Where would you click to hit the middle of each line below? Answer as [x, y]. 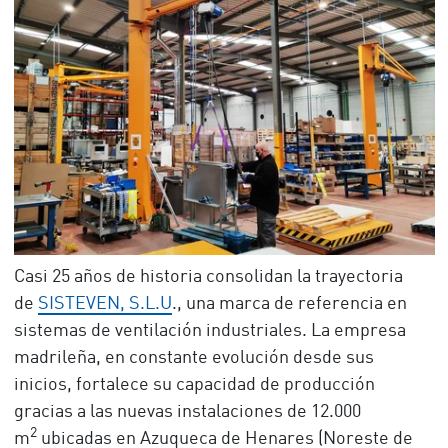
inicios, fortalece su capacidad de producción [194, 385]
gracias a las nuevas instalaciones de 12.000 [187, 412]
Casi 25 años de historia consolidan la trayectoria [208, 277]
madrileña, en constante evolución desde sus [193, 358]
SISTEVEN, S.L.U [104, 304]
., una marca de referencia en [289, 304]
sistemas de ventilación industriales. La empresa [209, 331]
